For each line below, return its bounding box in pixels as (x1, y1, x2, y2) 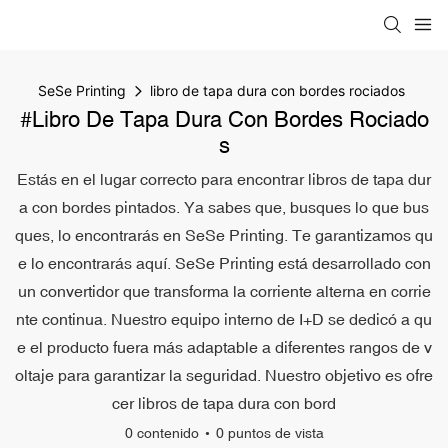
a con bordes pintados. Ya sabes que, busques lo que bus (19, 198, 429, 216)
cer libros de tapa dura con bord (112, 394, 336, 412)
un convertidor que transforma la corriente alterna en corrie (17, 282, 431, 300)
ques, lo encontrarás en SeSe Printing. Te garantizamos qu (15, 226, 433, 244)
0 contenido (124, 425, 199, 441)
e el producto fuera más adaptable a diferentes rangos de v (16, 338, 432, 356)
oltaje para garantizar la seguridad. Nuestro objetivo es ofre (15, 366, 433, 384)
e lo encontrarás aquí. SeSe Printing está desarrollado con (17, 254, 431, 272)
